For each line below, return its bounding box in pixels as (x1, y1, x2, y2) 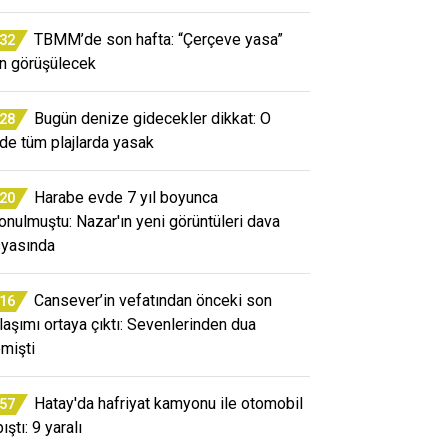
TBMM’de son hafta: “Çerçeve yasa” (34, 29, 283, 49)
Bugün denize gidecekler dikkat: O (34, 108, 271, 128)
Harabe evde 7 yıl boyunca (34, 187, 218, 207)
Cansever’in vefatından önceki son (34, 290, 272, 310)
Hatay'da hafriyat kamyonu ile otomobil (34, 393, 303, 413)
